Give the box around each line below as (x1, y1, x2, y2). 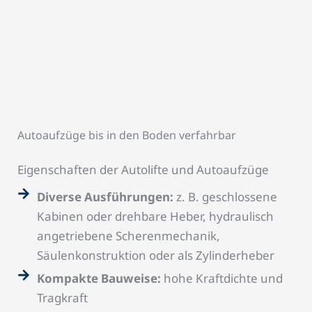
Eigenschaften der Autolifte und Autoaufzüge (17, 161, 269, 178)
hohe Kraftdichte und (160, 270, 283, 286)
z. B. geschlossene (173, 188, 277, 205)
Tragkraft (36, 289, 88, 306)
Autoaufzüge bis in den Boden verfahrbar (17, 127, 236, 143)
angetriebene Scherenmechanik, (36, 227, 220, 244)
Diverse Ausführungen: (36, 188, 173, 205)
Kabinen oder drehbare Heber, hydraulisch (36, 208, 274, 224)
